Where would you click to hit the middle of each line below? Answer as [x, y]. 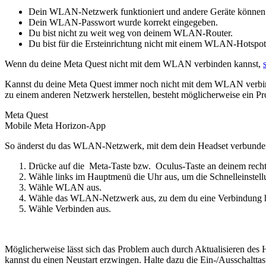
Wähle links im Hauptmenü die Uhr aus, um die [119, 176]
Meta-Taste [109, 166]
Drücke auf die [58, 166]
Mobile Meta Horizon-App [55, 125]
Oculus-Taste [179, 166]
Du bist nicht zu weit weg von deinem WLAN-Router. [131, 33]
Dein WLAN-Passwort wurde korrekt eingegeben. [123, 22]
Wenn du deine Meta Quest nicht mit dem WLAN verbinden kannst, [134, 64]
